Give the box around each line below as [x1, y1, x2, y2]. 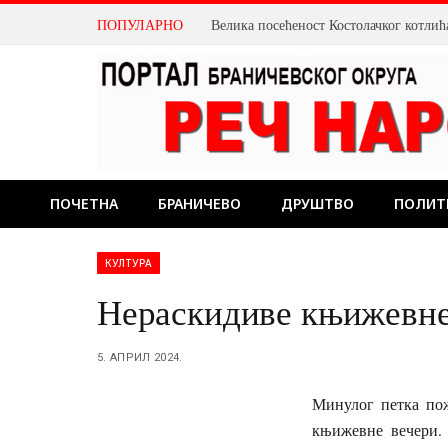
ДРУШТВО [281, 194, 354, 213]
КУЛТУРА [105, 256, 153, 270]
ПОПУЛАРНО [97, 14, 183, 34]
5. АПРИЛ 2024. [97, 351, 183, 364]
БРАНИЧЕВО [158, 194, 241, 213]
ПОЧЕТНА [50, 194, 118, 213]
